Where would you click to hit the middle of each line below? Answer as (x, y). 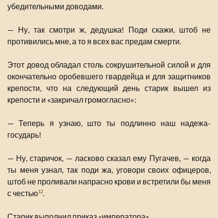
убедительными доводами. (55, 6)
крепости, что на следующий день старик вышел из (109, 88)
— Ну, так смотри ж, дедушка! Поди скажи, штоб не (109, 30)
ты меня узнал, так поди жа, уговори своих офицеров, (109, 170)
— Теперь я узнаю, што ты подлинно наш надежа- (109, 123)
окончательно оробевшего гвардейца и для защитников (109, 76)
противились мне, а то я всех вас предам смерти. (94, 41)
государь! (24, 135)
